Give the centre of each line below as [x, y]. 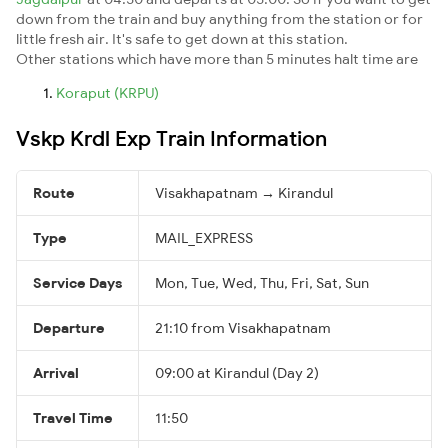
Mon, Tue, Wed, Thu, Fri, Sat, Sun [262, 282]
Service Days [77, 282]
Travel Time [73, 417]
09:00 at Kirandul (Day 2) [237, 372]
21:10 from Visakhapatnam [243, 327]
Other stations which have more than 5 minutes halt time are [217, 58]
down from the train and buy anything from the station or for [219, 18]
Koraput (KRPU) [107, 92]
